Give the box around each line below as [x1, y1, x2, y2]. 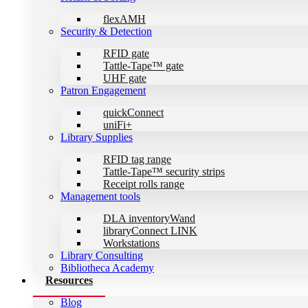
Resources [45, 274, 93, 286]
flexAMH [103, 13, 146, 25]
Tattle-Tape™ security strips [103, 166, 225, 177]
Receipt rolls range [103, 178, 184, 190]
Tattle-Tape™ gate [103, 60, 184, 71]
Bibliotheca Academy [60, 262, 154, 274]
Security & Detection [60, 25, 152, 37]
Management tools [60, 190, 140, 202]
